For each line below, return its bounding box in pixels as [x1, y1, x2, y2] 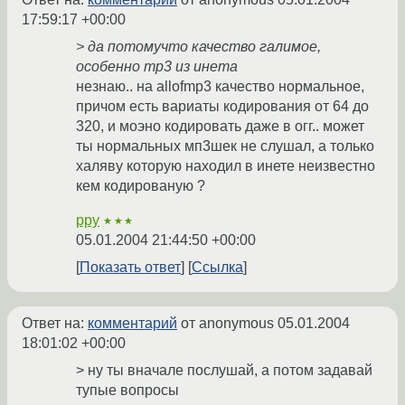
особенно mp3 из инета [76, 59, 238, 75]
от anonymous [177, 316, 278, 332]
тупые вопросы [76, 382, 179, 399]
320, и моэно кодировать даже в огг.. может [76, 118, 364, 135]
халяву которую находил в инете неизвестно [76, 158, 375, 174]
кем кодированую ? [76, 178, 205, 194]
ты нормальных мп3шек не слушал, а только [76, 138, 374, 155]
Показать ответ [80, 259, 181, 276]
